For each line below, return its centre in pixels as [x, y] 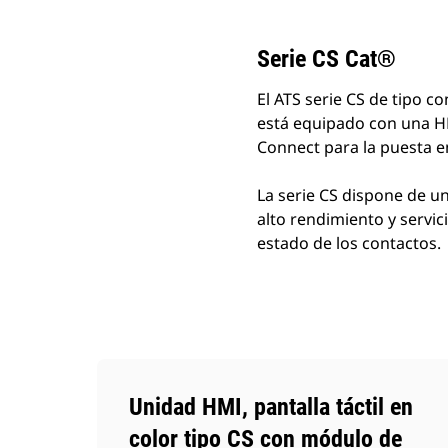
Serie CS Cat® [326, 59]
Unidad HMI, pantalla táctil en [271, 407]
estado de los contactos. [349, 243]
